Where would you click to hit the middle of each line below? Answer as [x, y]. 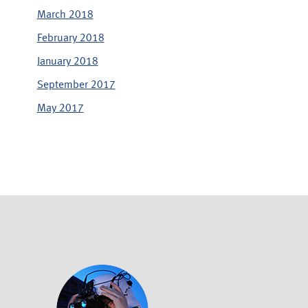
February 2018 [70, 38]
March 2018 [65, 15]
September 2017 [76, 85]
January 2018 [67, 62]
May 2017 [60, 108]
